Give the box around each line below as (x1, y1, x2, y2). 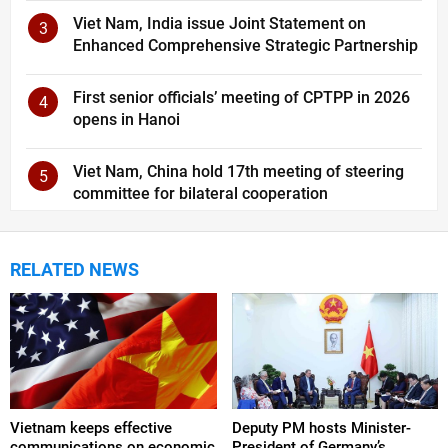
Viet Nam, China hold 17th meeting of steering (73, 161, 404, 181)
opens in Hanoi (73, 109, 180, 129)
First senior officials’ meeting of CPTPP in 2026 (73, 87, 410, 107)
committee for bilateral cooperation (73, 183, 328, 203)
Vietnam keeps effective (10, 418, 172, 437)
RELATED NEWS (10, 258, 139, 280)
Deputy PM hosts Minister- (231, 418, 411, 437)
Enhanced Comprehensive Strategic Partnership (73, 35, 418, 55)
